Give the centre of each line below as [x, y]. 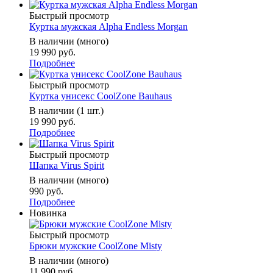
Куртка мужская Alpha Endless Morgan [108, 27]
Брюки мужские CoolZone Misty [96, 246]
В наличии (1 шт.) [66, 111]
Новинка [48, 213]
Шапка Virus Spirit [67, 166]
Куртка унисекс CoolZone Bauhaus [101, 96]
